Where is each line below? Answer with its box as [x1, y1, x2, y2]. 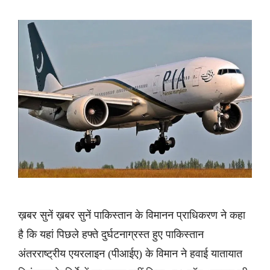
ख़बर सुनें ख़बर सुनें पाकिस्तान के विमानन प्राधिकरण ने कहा [18, 209, 245, 222]
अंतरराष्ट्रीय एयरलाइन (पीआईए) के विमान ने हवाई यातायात [18, 248, 242, 260]
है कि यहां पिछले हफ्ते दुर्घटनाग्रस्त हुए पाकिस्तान [18, 228, 204, 241]
